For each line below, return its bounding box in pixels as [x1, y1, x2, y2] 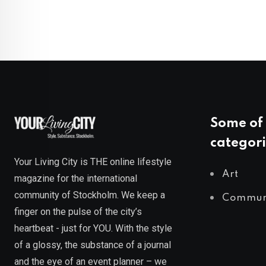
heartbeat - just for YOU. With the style [14, 222, 172, 234]
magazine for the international [14, 172, 137, 184]
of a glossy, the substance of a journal [14, 239, 171, 251]
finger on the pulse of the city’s [14, 205, 142, 217]
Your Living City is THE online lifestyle [14, 156, 172, 167]
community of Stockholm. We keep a [14, 189, 165, 201]
